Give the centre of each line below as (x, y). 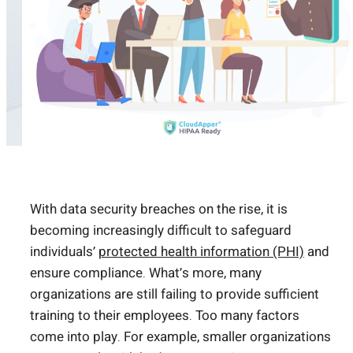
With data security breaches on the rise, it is (159, 209)
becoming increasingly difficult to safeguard (161, 230)
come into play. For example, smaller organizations (180, 336)
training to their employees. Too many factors (165, 315)
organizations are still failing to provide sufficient (175, 294)
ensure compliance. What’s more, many (146, 273)
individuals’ (64, 251)
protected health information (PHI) (201, 251)
